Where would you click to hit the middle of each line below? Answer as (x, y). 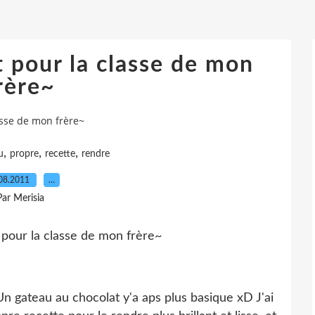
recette (60, 154)
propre (24, 154)
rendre (96, 154)
